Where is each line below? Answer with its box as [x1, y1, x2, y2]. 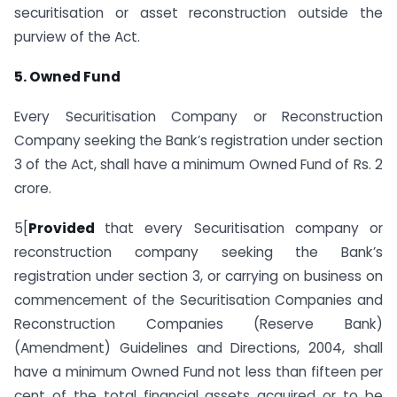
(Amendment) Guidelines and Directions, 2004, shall [14, 338, 383, 357]
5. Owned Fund [14, 66, 121, 86]
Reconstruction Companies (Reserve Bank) [14, 314, 383, 333]
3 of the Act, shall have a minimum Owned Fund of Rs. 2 [14, 154, 383, 174]
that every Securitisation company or [105, 218, 384, 237]
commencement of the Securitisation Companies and [14, 290, 383, 309]
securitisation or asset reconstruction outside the [14, 4, 383, 23]
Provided [28, 218, 105, 237]
